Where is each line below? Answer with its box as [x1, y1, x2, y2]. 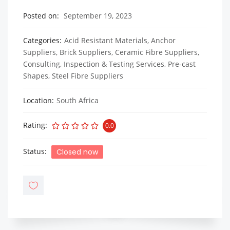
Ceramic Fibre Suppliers [115, 47, 198, 57]
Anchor [151, 35, 176, 45]
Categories [23, 35, 60, 45]
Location [23, 95, 52, 105]
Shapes [23, 71, 48, 81]
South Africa [56, 95, 99, 105]
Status [23, 146, 45, 156]
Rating [23, 120, 45, 130]
